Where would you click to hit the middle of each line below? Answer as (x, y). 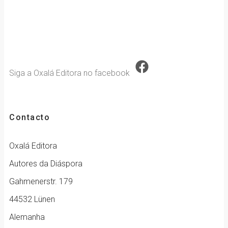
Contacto (30, 118)
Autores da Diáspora (46, 164)
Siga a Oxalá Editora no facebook (69, 73)
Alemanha (27, 217)
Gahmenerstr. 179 (41, 182)
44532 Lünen (32, 199)
